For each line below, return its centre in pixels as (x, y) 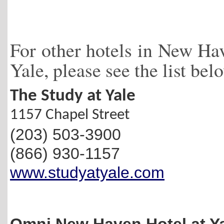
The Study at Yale (73, 96)
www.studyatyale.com (87, 173)
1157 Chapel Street (70, 115)
